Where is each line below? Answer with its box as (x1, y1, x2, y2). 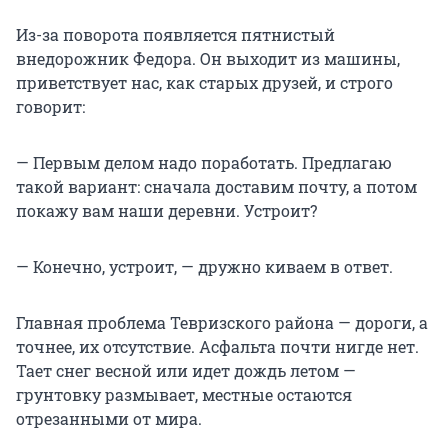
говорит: (16, 96, 85, 118)
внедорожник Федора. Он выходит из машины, (16, 48, 400, 70)
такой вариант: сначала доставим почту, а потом (16, 176, 417, 198)
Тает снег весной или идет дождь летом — (16, 360, 356, 382)
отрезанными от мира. (16, 408, 202, 430)
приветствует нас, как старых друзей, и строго (16, 72, 393, 94)
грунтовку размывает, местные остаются (16, 384, 352, 406)
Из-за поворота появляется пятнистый (16, 24, 335, 46)
